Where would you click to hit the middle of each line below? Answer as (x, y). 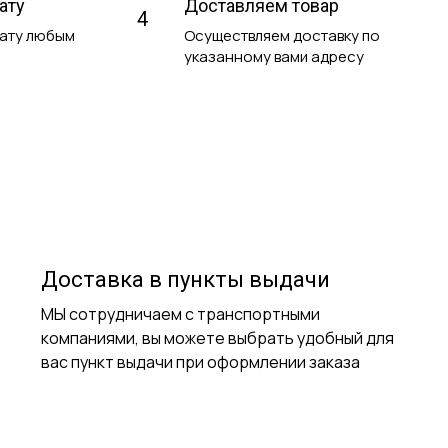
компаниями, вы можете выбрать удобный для (217, 337)
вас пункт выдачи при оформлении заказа (200, 361)
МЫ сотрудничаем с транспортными (180, 313)
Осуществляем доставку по (281, 35)
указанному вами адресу (273, 56)
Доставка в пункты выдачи (185, 279)
